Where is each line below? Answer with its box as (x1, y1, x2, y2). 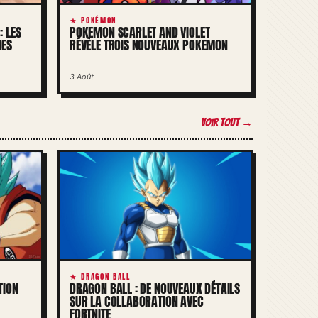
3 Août (70, 71, 94, 82)
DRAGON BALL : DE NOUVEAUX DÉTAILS (70, 279, 241, 299)
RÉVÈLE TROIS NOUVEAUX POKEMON (70, 35, 228, 55)
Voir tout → (201, 116, 253, 128)
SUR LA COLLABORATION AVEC (70, 292, 204, 312)
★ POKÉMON (70, 13, 116, 26)
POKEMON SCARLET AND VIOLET (70, 22, 210, 42)
